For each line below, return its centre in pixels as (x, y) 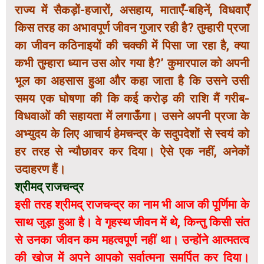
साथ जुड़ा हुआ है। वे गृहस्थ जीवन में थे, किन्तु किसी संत (132, 222)
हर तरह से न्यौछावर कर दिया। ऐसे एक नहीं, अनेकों (132, 152)
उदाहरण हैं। (40, 169)
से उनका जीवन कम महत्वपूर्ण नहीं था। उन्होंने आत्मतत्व (132, 240)
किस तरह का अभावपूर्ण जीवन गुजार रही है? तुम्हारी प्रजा (132, 28)
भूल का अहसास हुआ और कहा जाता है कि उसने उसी (132, 81)
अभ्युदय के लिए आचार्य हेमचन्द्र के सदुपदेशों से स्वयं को (132, 134)
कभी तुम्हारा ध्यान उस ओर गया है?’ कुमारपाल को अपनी (132, 63)
